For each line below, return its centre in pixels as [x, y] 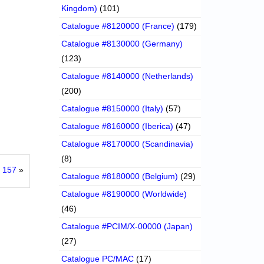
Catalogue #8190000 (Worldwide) [124, 194]
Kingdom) [80, 9]
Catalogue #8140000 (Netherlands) [128, 76]
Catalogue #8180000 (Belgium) [120, 176]
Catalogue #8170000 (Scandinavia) [128, 144]
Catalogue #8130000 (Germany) [122, 44]
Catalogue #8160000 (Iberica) [118, 126]
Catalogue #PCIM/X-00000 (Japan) [127, 227]
